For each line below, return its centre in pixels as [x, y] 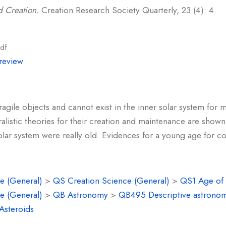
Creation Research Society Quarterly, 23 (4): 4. [128, 10]
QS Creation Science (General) [111, 181]
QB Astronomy [80, 195]
